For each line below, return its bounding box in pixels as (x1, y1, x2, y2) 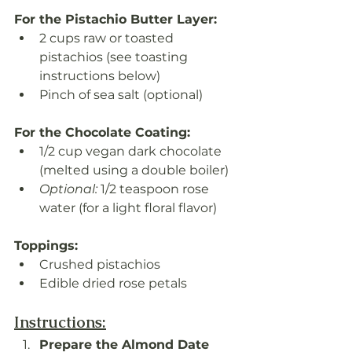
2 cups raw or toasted (39, 31, 177, 46)
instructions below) (39, 68, 160, 84)
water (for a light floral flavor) (39, 200, 217, 216)
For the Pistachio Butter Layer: (14, 12, 217, 27)
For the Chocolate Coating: (14, 125, 190, 141)
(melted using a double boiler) (39, 163, 229, 178)
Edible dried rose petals (39, 276, 187, 291)
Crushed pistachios (39, 257, 160, 273)
